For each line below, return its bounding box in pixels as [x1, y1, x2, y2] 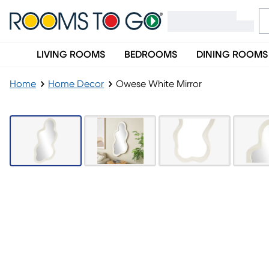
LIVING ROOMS [37, 50, 105, 59]
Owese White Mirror [116, 79, 202, 89]
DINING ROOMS [196, 50, 268, 59]
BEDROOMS [124, 50, 177, 59]
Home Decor [48, 79, 104, 89]
